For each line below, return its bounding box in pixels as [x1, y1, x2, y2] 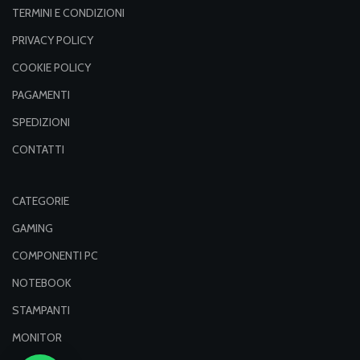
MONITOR [12, 330, 62, 346]
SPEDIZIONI [12, 115, 70, 130]
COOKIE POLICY [12, 60, 91, 76]
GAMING [12, 221, 53, 236]
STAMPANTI [12, 303, 70, 318]
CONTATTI [12, 142, 64, 157]
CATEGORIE [12, 194, 69, 209]
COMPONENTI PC [12, 248, 98, 264]
